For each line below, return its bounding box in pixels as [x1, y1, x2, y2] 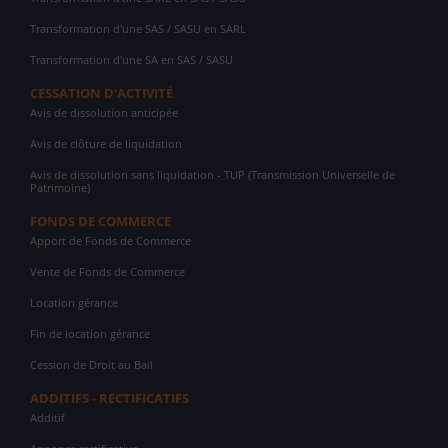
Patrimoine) [30, 180, 90, 196]
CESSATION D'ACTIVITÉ [30, 84, 173, 103]
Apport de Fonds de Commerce [30, 233, 191, 249]
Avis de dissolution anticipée [30, 105, 178, 121]
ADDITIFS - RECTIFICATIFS [30, 389, 189, 408]
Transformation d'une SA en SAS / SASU [30, 52, 233, 68]
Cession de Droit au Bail [30, 357, 153, 373]
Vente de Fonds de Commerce [30, 264, 185, 280]
